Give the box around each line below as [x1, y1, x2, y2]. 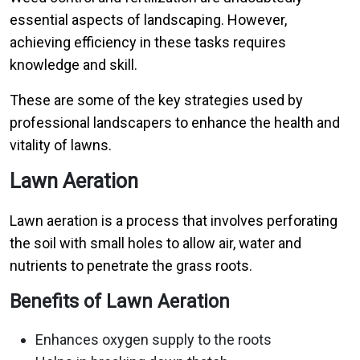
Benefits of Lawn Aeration [10, 290, 230, 313]
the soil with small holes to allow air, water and [10, 235, 301, 252]
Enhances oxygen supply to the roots [35, 331, 272, 348]
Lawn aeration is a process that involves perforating [10, 212, 337, 229]
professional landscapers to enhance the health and [10, 114, 340, 131]
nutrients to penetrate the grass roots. [10, 257, 252, 274]
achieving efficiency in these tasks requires [10, 34, 286, 51]
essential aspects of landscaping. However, [10, 11, 287, 28]
